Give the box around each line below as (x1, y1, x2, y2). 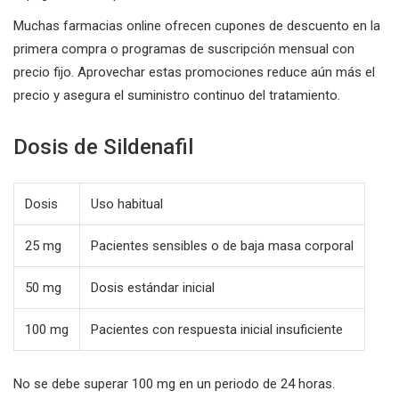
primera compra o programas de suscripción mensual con (13, 40, 354, 57)
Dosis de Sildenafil (13, 134, 193, 159)
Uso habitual (91, 195, 163, 212)
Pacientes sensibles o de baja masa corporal (91, 237, 354, 254)
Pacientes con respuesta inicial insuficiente (91, 321, 343, 338)
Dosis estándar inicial (91, 279, 215, 296)
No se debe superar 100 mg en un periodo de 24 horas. (13, 375, 335, 392)
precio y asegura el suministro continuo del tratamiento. (13, 86, 340, 103)
